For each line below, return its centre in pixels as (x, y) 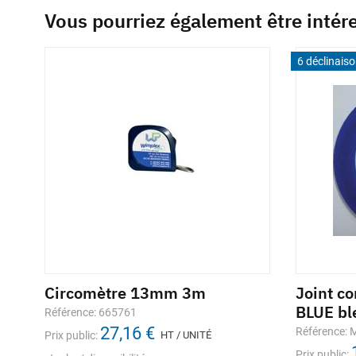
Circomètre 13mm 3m (125, 293)
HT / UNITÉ (186, 335)
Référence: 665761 (91, 312)
